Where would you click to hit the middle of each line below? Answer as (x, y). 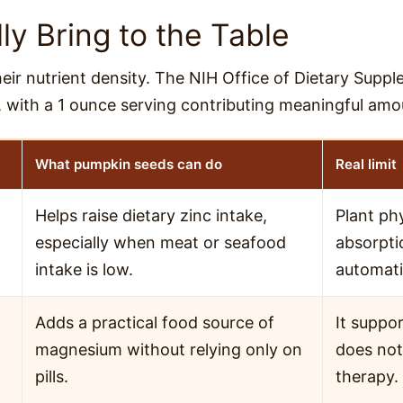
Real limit (366, 164)
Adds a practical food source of (155, 322)
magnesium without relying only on (169, 349)
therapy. (367, 376)
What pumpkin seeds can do (129, 164)
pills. (52, 376)
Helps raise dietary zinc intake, (151, 215)
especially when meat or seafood (161, 242)
